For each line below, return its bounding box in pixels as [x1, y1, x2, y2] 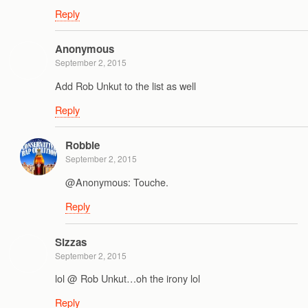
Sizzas [55, 234, 87, 250]
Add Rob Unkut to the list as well [55, 78, 196, 93]
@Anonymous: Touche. [65, 174, 168, 189]
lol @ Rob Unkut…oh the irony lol [55, 270, 200, 285]
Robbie [65, 137, 100, 153]
